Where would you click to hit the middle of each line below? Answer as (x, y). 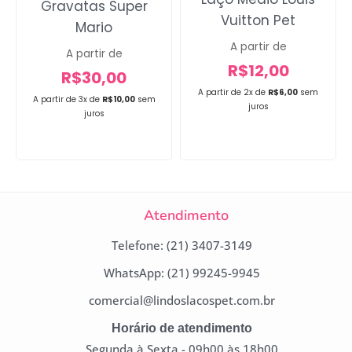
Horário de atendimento (182, 328)
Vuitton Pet (258, 21)
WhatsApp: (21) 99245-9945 (182, 273)
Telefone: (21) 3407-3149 (182, 246)
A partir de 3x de (67, 99)
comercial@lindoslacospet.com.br (182, 301)
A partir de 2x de (232, 93)
